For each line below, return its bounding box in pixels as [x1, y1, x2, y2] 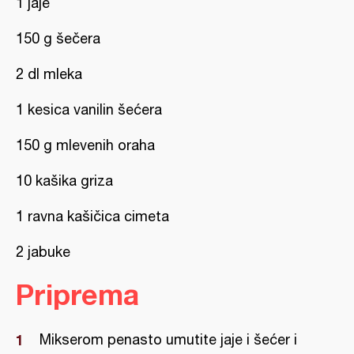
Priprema [16, 277, 139, 311]
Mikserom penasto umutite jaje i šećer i [40, 331, 297, 348]
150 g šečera [16, 30, 100, 47]
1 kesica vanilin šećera [16, 101, 162, 118]
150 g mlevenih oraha [16, 137, 155, 153]
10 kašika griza [16, 172, 113, 189]
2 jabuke [16, 243, 70, 260]
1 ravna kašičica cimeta [16, 208, 169, 224]
